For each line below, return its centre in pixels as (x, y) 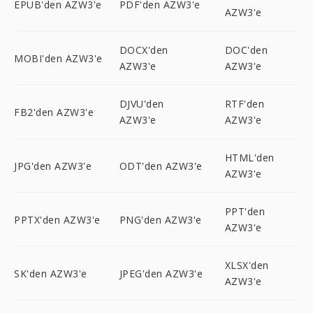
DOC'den (246, 50)
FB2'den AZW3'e (54, 112)
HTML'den (249, 158)
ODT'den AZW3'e (161, 166)
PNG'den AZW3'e (160, 219)
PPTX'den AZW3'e (57, 219)
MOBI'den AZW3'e (58, 58)
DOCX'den (144, 50)
